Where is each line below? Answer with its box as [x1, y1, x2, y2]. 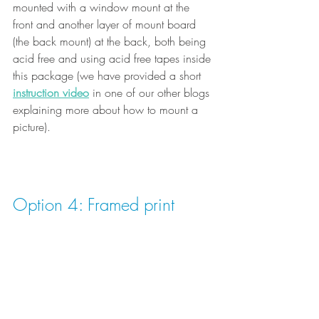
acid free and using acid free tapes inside [13, 51, 214, 66]
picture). [13, 119, 51, 135]
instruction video [13, 85, 89, 100]
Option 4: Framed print [13, 193, 174, 216]
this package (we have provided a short [13, 68, 201, 83]
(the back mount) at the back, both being [13, 33, 209, 49]
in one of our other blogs [89, 85, 213, 100]
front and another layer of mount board [13, 16, 199, 32]
